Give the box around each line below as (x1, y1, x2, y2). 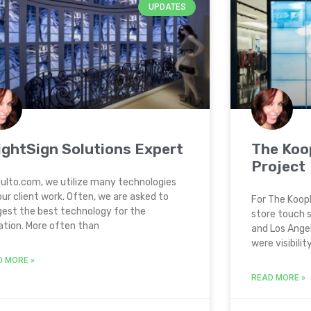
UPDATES (148, 2, 186, 12)
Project (251, 158, 305, 175)
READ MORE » (251, 273, 305, 283)
